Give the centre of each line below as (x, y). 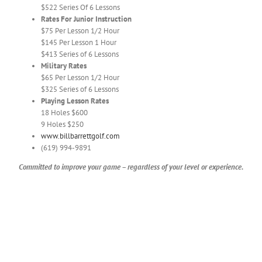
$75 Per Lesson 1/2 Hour (80, 31)
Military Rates (64, 66)
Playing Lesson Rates (75, 101)
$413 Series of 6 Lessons (80, 54)
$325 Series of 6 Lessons (80, 89)
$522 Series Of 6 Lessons (80, 8)
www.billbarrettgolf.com (80, 136)
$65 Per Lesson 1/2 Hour (80, 78)
